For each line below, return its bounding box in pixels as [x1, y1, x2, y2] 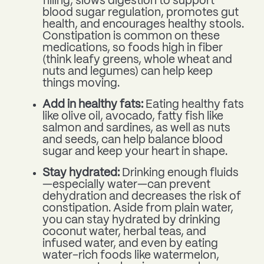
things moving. [42, 78, 120, 90]
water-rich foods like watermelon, [42, 250, 219, 262]
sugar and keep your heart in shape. [42, 147, 227, 158]
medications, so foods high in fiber [42, 43, 223, 54]
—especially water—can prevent [42, 180, 210, 191]
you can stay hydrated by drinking [42, 215, 220, 226]
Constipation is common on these [42, 31, 220, 42]
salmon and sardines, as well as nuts [42, 123, 230, 134]
